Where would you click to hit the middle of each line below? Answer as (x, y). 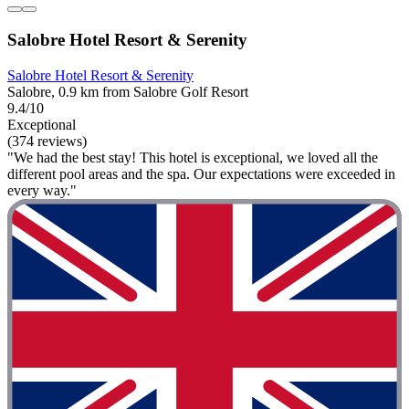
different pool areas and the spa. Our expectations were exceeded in (201, 173)
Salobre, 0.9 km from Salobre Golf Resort (128, 91)
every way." (42, 190)
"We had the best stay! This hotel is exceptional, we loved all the (193, 157)
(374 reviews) (47, 141)
